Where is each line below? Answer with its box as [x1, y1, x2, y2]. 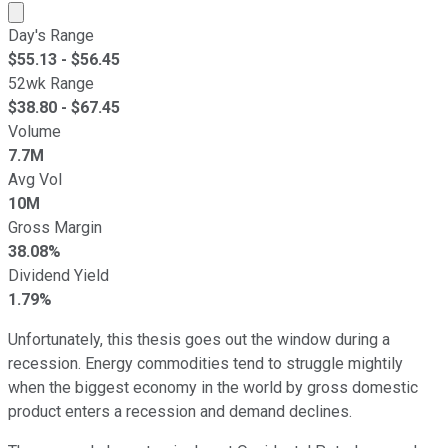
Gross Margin [8, 217, 102, 237]
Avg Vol [8, 169, 62, 189]
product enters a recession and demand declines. [8, 401, 352, 421]
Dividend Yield [8, 265, 109, 285]
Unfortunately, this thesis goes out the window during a [8, 329, 390, 349]
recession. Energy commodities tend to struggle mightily [8, 353, 403, 373]
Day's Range [8, 25, 94, 45]
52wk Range [8, 73, 94, 93]
